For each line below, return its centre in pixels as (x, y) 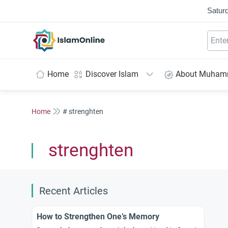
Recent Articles (74, 191)
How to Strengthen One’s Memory (98, 217)
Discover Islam (112, 74)
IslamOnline (90, 34)
